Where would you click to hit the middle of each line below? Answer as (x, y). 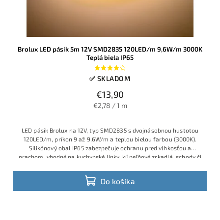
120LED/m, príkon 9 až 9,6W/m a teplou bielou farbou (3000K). (110, 139)
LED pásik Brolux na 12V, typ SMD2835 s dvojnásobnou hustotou (110, 130)
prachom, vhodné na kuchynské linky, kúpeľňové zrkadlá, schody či (110, 157)
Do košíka (118, 181)
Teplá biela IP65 (110, 58)
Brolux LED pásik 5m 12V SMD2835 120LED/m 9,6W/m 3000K (110, 49)
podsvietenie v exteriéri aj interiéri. (110, 166)
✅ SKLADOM (110, 79)
